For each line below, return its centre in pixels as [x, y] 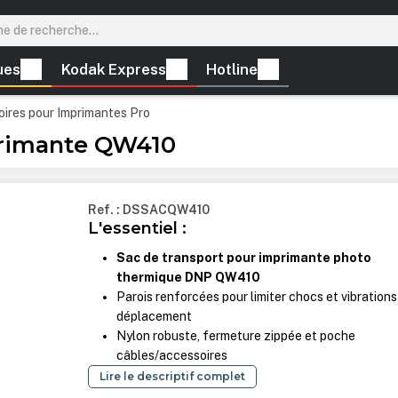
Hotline [232, 70]
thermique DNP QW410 [189, 278]
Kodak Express [113, 70]
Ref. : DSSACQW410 [149, 210]
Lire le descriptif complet [173, 377]
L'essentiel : [138, 228]
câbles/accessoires [172, 356]
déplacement [155, 317]
